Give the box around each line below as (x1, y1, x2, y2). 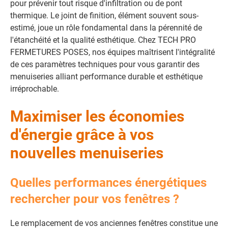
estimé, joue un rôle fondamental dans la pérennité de (10, 23, 202, 33)
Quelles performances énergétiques (10, 176, 207, 190)
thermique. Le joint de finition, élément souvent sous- (10, 11, 198, 20)
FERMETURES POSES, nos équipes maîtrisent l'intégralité (10, 47, 215, 57)
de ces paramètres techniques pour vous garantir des (10, 60, 199, 69)
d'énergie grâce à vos (10, 126, 154, 144)
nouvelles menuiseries (10, 144, 163, 162)
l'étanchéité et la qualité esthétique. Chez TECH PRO (10, 35, 196, 45)
